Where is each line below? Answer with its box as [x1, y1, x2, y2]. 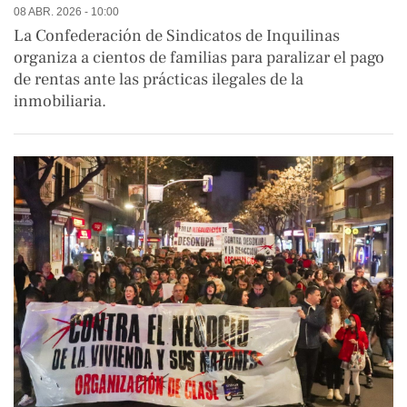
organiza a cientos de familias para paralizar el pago [14, 46, 384, 69]
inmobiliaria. [14, 90, 106, 113]
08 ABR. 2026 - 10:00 [14, 5, 119, 18]
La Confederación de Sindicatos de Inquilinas [14, 25, 340, 47]
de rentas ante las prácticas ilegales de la [14, 68, 303, 91]
